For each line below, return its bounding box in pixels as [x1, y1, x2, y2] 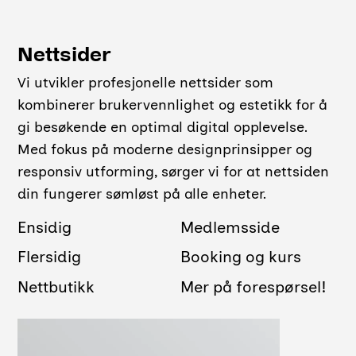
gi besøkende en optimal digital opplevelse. [17, 118, 308, 136]
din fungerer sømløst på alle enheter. [17, 184, 267, 203]
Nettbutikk [17, 277, 95, 296]
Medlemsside [180, 218, 280, 238]
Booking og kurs [180, 247, 301, 267]
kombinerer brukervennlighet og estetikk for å [17, 95, 328, 114]
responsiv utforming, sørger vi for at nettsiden [17, 162, 330, 180]
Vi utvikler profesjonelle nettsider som [17, 73, 274, 91]
